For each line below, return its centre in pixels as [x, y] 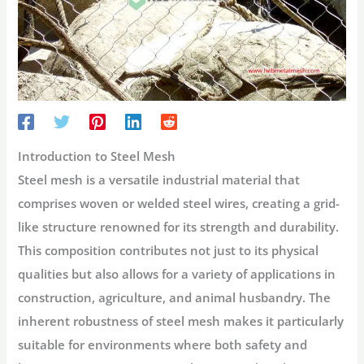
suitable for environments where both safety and [163, 344]
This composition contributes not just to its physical [169, 250]
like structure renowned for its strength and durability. [179, 226]
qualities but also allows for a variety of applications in [177, 273]
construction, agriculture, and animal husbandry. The [175, 297]
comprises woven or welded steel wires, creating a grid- [179, 203]
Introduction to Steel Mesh [97, 156]
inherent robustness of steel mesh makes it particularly [181, 321]
